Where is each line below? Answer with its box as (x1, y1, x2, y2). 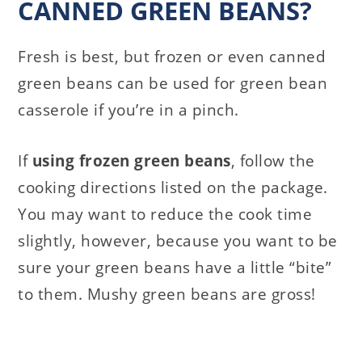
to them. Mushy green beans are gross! (18, 283, 316, 305)
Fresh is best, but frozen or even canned (18, 45, 326, 67)
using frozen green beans (32, 149, 231, 171)
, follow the (230, 149, 315, 171)
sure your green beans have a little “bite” (18, 256, 332, 278)
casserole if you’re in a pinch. (18, 99, 239, 120)
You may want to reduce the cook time (18, 203, 313, 225)
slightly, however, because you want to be (18, 229, 338, 251)
